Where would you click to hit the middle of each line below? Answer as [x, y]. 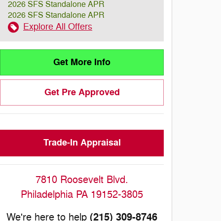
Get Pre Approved [82, 92]
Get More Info [82, 62]
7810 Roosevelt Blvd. [82, 180]
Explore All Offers [58, 27]
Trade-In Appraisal [82, 143]
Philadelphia [47, 194]
